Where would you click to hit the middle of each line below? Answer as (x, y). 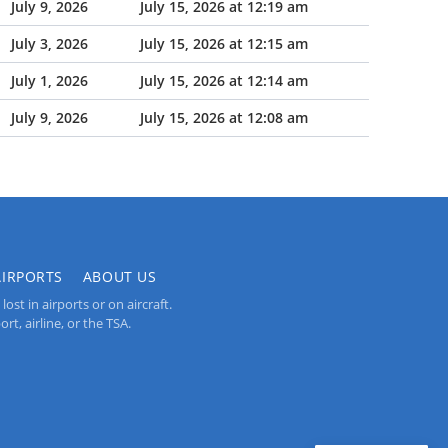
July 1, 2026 (49, 80)
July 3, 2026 (49, 43)
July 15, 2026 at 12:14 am (224, 80)
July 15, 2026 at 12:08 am (224, 117)
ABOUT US (119, 276)
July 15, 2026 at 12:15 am (224, 43)
